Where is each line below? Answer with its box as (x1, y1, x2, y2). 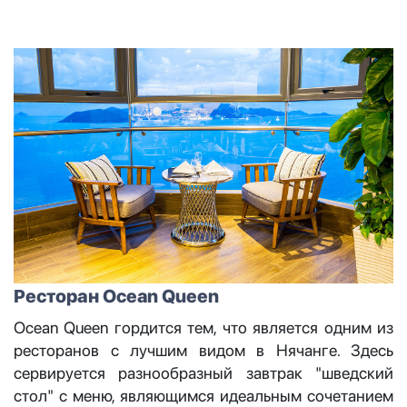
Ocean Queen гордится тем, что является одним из (14, 318, 393, 338)
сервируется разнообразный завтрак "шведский (14, 363, 393, 383)
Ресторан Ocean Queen (14, 285, 219, 308)
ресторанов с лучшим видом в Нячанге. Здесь (14, 341, 393, 361)
